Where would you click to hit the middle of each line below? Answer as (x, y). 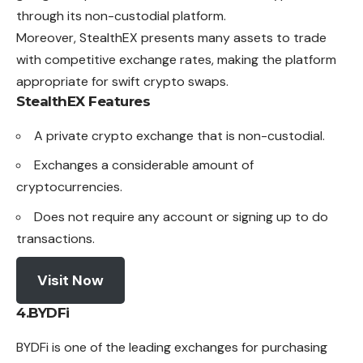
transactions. (56, 238)
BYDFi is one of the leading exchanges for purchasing (172, 348)
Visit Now (70, 281)
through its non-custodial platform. (121, 15)
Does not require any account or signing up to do (181, 216)
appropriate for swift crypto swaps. (122, 81)
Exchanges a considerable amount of (144, 165)
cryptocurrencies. (69, 187)
